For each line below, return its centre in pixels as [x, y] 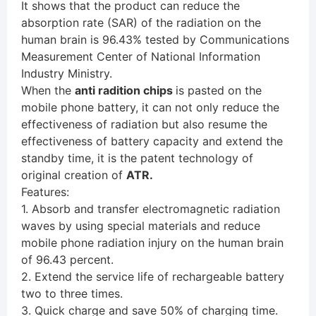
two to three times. [72, 294]
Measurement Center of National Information [141, 57]
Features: [45, 192]
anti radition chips [125, 91]
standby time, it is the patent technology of [137, 158]
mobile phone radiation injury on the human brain [152, 243]
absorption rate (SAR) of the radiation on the [141, 23]
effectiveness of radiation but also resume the [144, 124]
